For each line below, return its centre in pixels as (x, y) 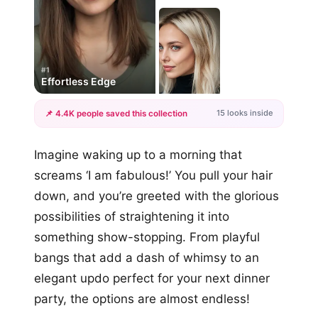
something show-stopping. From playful (147, 237)
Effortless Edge (78, 81)
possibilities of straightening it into (132, 216)
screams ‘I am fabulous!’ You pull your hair (153, 175)
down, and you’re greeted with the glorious (157, 196)
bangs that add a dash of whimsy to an (147, 257)
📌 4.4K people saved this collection (116, 113)
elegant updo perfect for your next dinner (152, 278)
